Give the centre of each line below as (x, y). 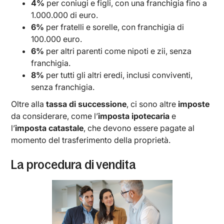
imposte (194, 104)
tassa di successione (86, 104)
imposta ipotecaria (134, 116)
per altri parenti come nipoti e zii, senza (118, 51)
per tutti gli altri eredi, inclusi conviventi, (118, 75)
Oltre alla (29, 104)
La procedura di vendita (74, 164)
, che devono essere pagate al (139, 128)
